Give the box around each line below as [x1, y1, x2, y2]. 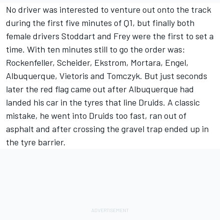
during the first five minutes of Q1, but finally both [6, 17, 194, 28]
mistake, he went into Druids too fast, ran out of [6, 110, 187, 121]
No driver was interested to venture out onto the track [6, 4, 211, 15]
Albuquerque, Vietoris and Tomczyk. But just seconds [6, 70, 207, 81]
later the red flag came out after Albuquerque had [6, 83, 194, 94]
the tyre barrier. [6, 137, 66, 147]
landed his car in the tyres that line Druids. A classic [6, 97, 200, 108]
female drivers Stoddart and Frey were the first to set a [6, 30, 214, 41]
